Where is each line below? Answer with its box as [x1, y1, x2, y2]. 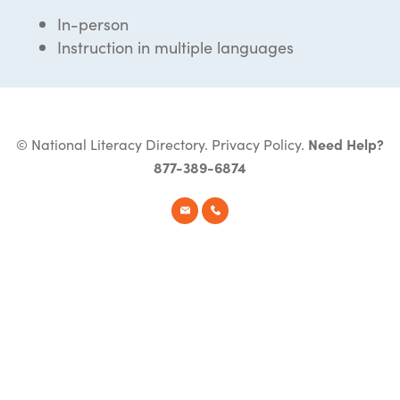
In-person [57, 12, 129, 35]
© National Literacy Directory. [16, 133, 212, 154]
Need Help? [308, 133, 384, 154]
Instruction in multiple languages [57, 35, 294, 58]
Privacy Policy [212, 133, 301, 154]
